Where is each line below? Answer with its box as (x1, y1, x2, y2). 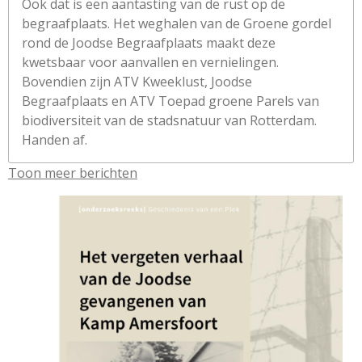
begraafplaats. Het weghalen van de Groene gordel (22, 15, 331, 32)
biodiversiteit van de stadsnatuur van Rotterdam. (22, 112, 317, 129)
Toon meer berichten (8, 164, 137, 182)
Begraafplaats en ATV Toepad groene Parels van (22, 92, 319, 110)
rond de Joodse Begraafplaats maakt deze (22, 34, 276, 52)
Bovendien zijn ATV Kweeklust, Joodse (22, 73, 252, 90)
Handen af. (22, 131, 87, 149)
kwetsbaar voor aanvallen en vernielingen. (22, 53, 279, 71)
